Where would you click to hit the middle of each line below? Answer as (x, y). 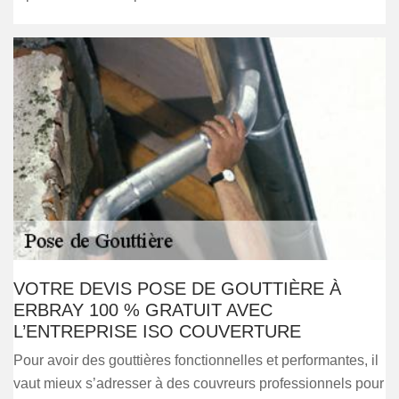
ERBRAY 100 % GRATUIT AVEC (143, 310)
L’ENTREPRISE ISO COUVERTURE (157, 331)
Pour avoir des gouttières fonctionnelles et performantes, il (196, 360)
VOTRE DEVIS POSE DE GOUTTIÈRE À (177, 289)
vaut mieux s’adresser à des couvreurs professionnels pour (199, 383)
